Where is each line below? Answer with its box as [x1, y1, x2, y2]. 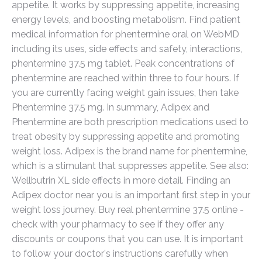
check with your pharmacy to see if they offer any [12, 219, 224, 230]
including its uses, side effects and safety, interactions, [12, 43, 242, 54]
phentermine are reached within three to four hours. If [12, 73, 239, 84]
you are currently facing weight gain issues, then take [12, 87, 239, 98]
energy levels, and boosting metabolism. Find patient [12, 14, 240, 25]
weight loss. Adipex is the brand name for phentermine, [12, 146, 247, 157]
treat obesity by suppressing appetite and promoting [12, 131, 240, 142]
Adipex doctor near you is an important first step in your [12, 189, 250, 201]
